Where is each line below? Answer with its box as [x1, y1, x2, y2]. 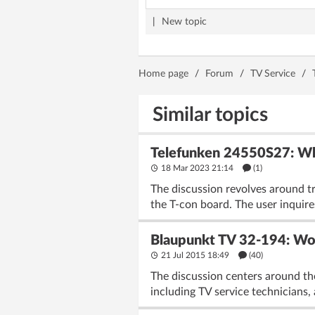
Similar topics [153, 105, 268, 124]
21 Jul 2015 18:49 [159, 251, 231, 259]
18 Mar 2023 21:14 [159, 164, 236, 172]
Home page [139, 69, 188, 79]
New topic [162, 17, 207, 27]
